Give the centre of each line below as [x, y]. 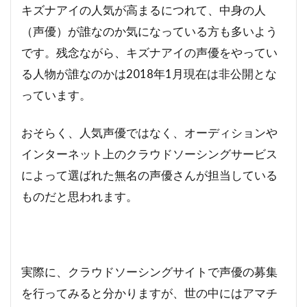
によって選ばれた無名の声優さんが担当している [149, 175]
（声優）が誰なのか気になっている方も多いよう [149, 32]
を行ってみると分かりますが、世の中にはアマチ [149, 293]
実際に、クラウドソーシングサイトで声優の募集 [149, 272]
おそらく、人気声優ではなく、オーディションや [149, 133]
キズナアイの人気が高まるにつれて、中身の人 [144, 10]
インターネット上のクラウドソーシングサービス [149, 154]
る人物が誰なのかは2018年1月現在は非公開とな [149, 74]
